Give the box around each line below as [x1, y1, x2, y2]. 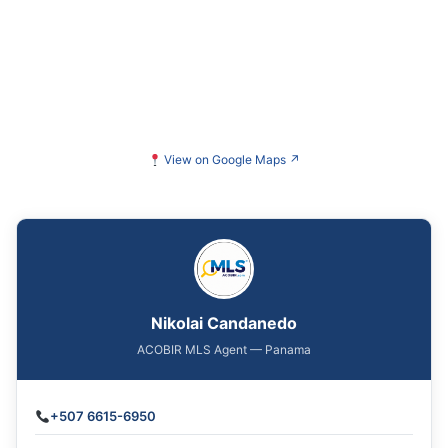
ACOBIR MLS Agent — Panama [137, 342, 311, 358]
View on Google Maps [164, 152, 287, 168]
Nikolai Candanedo [151, 313, 297, 334]
